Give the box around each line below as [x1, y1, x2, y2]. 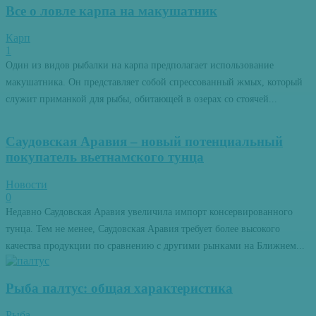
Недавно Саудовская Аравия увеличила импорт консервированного [6, 206, 293, 217]
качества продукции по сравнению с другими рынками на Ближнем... [6, 240, 305, 251]
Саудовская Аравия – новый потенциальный [6, 134, 283, 150]
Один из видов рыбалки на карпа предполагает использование [6, 60, 274, 71]
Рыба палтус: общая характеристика [6, 280, 233, 296]
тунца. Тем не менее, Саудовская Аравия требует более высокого [6, 223, 280, 234]
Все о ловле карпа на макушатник [6, 3, 217, 18]
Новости [6, 178, 47, 190]
